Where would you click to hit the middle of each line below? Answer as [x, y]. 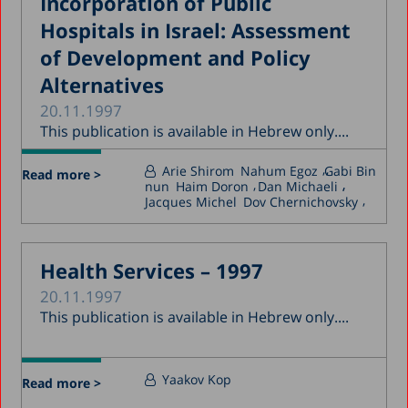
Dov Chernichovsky [301, 201]
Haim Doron [213, 186]
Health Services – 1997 [152, 270]
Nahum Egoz [280, 170]
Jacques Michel [191, 201]
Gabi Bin [351, 170]
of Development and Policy [176, 57]
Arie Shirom [199, 170]
